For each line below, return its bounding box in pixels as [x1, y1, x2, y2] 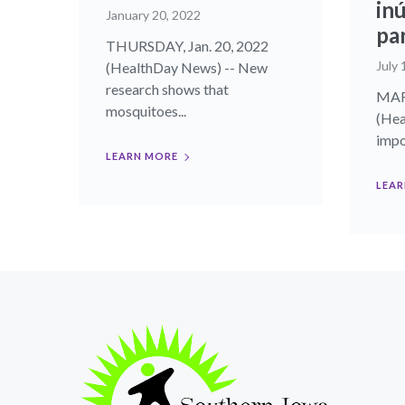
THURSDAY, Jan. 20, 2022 [106, 37, 268, 54]
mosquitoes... [106, 102, 186, 119]
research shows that [106, 80, 229, 98]
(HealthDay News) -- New [106, 59, 268, 76]
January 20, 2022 [106, 7, 201, 23]
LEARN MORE [106, 150, 178, 162]
